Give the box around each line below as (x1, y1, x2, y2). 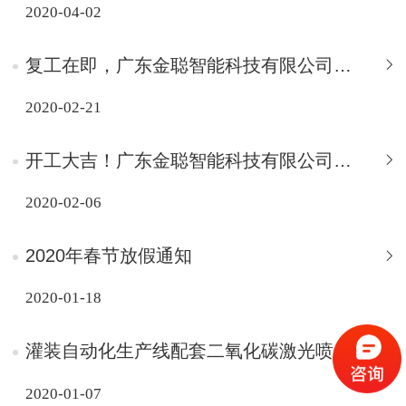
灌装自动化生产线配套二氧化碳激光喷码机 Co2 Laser (333, 341, 352, 362)
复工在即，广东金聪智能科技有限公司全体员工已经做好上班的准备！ (333, 54, 352, 75)
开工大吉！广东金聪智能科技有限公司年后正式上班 (333, 150, 352, 170)
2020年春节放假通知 (25, 246, 192, 266)
